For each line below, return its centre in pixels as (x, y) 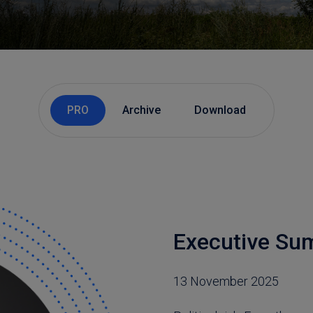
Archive (141, 110)
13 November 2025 (226, 281)
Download (220, 110)
